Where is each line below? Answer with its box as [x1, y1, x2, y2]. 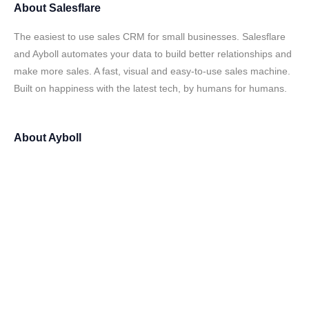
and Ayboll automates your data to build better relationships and [14, 48, 292, 59]
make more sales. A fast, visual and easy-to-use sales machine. [14, 66, 290, 77]
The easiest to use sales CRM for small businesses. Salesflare [14, 31, 286, 42]
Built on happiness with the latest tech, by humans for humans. [14, 83, 287, 94]
